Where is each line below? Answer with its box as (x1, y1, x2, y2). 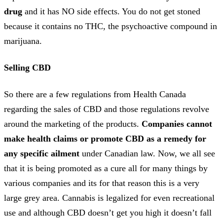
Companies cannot (142, 118, 212, 129)
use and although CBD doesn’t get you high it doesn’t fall (4, 207, 212, 218)
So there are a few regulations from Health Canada (4, 89, 186, 99)
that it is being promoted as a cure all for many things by (4, 163, 208, 173)
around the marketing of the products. (4, 118, 142, 129)
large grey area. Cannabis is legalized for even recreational (4, 192, 215, 203)
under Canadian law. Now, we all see (79, 148, 215, 158)
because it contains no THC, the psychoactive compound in (4, 21, 217, 31)
